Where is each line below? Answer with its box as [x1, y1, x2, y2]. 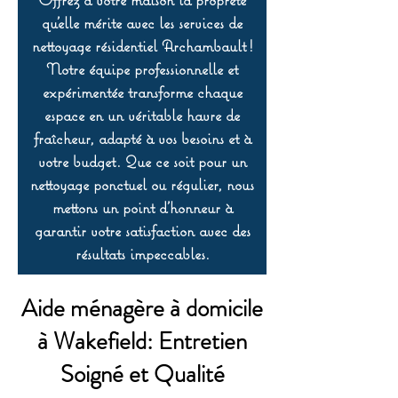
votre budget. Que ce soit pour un [37, 151, 247, 171]
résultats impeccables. [75, 243, 210, 264]
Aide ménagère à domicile [21, 291, 263, 325]
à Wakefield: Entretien [37, 324, 247, 358]
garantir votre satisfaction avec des [34, 220, 251, 241]
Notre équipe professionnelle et [46, 59, 238, 79]
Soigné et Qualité [60, 357, 225, 391]
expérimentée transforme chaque [42, 82, 243, 102]
